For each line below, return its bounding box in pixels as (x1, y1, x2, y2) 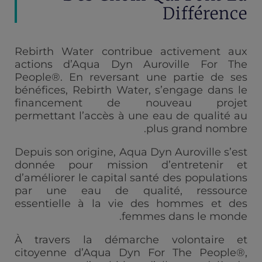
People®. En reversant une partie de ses (15, 70, 247, 84)
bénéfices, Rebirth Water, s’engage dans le (15, 83, 247, 96)
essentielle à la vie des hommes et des (15, 196, 247, 210)
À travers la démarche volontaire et (15, 233, 247, 246)
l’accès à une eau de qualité (79, 109, 230, 122)
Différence (163, 2, 247, 24)
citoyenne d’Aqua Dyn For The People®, (15, 246, 247, 259)
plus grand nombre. (146, 122, 247, 135)
